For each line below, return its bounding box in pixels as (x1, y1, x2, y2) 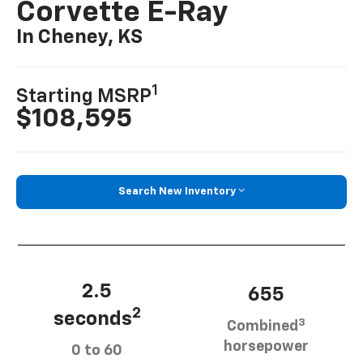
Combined (227, 319, 298, 335)
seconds (53, 309, 132, 329)
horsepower (224, 340, 309, 355)
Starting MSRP (16, 87, 152, 107)
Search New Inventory (118, 186, 236, 198)
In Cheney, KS (16, 28, 143, 48)
